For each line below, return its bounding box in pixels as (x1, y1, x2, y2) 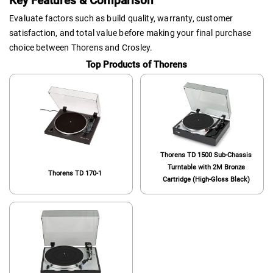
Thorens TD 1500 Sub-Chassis (160, 151, 252, 159)
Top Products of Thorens (86, 58, 187, 70)
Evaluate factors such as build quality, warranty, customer (9, 13, 233, 24)
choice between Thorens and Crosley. (9, 43, 153, 53)
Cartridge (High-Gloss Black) (162, 175, 250, 183)
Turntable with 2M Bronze (167, 163, 245, 171)
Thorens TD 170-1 (48, 169, 102, 177)
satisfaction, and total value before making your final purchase (9, 28, 252, 38)
